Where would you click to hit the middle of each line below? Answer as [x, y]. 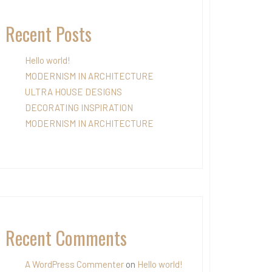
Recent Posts [49, 34]
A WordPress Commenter [74, 264]
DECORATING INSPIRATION [79, 107]
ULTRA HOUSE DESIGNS [73, 92]
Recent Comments [66, 238]
